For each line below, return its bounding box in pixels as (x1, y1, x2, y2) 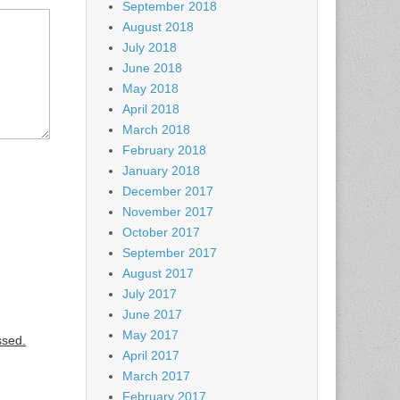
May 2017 (122, 328, 179, 342)
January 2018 (122, 163, 200, 178)
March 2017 (122, 369, 190, 383)
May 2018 (122, 81, 179, 96)
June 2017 (122, 307, 182, 321)
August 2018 (122, 20, 194, 34)
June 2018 (122, 61, 182, 75)
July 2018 (122, 40, 177, 54)
